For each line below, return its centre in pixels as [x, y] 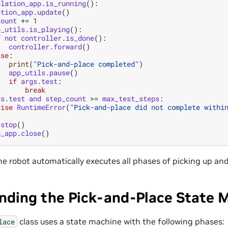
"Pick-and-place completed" [86, 64]
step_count [66, 98]
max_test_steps [131, 98]
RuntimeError [41, 107]
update [49, 12]
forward [68, 46]
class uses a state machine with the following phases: [121, 221]
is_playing [49, 29]
